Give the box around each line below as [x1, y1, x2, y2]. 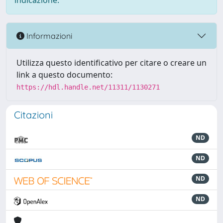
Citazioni [14, 109, 53, 121]
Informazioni [24, 30, 72, 41]
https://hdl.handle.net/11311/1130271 [16, 83, 160, 91]
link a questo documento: [16, 69, 112, 80]
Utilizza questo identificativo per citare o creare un [16, 57, 207, 68]
